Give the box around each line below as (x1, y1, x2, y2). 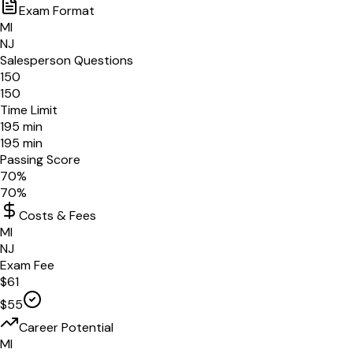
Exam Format (19, 2, 95, 20)
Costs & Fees (19, 207, 96, 225)
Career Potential (19, 319, 113, 336)
